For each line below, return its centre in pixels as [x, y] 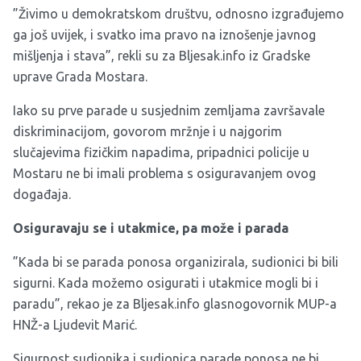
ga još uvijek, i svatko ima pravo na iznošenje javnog [164, 35]
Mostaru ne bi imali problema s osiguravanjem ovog [164, 173]
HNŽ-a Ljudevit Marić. [75, 325]
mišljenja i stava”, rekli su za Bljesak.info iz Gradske [162, 56]
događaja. [42, 194]
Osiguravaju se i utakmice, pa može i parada [151, 228]
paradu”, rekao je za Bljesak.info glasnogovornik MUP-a [175, 304]
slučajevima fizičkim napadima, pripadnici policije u [161, 152]
